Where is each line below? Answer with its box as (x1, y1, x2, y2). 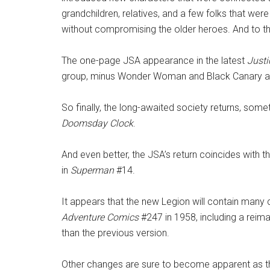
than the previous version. (61, 227, 169, 239)
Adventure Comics (61, 212, 139, 224)
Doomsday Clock (61, 118, 133, 130)
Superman (71, 165, 114, 177)
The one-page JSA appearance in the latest (61, 55, 247, 67)
